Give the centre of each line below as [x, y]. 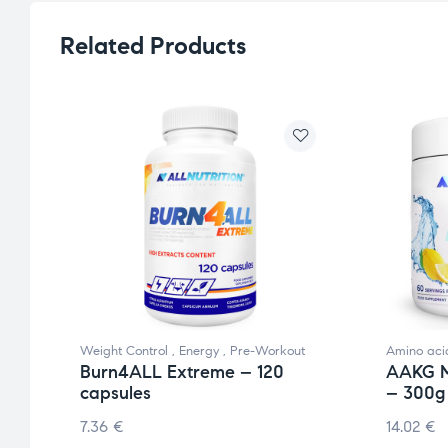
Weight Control [124, 351]
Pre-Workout [267, 351]
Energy [199, 351]
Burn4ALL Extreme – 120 [182, 372]
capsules [115, 393]
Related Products [153, 46]
